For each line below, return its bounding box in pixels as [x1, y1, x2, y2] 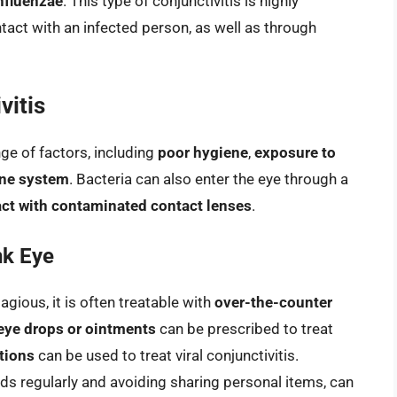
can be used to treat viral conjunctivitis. [35, 346, 299, 364]
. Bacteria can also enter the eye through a [69, 170, 348, 189]
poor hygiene [158, 144, 248, 162]
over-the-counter [214, 292, 332, 311]
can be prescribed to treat [156, 319, 333, 338]
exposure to [254, 144, 336, 162]
